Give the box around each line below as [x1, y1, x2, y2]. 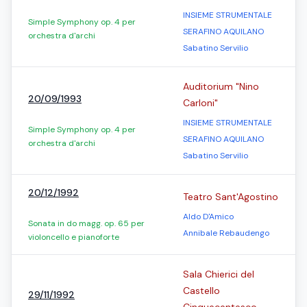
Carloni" [183, 97, 218, 109]
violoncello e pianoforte [28, 232, 119, 243]
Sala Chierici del [183, 268, 254, 280]
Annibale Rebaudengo [183, 228, 269, 238]
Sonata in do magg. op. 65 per [28, 218, 145, 229]
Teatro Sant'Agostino [183, 191, 278, 203]
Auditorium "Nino [183, 80, 259, 93]
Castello [183, 284, 220, 297]
